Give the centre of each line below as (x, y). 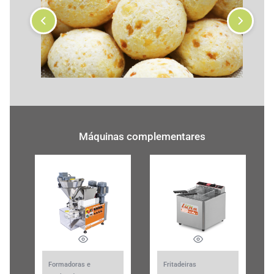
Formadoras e (69, 265)
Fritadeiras (180, 265)
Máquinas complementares (142, 137)
